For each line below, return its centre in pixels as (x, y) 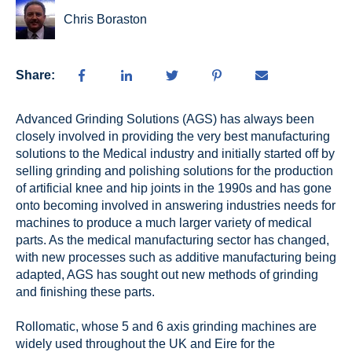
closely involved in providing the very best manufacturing (173, 136)
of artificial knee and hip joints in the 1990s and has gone (174, 188)
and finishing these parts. (85, 291)
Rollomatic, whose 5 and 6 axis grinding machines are (166, 327)
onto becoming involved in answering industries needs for (176, 205)
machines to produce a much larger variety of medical (164, 222)
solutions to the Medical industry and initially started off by (175, 153)
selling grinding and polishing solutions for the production (174, 170)
